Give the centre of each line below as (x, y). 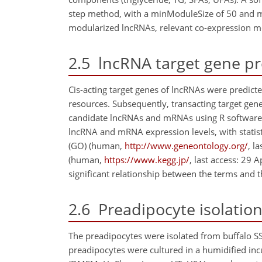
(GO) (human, (96, 145)
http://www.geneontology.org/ (186, 145)
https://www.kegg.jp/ (147, 159)
